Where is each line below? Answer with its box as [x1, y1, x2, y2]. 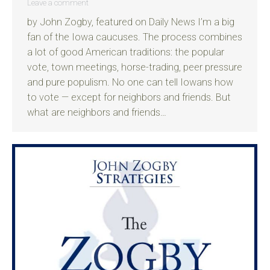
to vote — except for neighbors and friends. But [27, 92, 231, 103]
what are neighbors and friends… [27, 107, 166, 118]
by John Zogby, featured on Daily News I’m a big [27, 16, 234, 28]
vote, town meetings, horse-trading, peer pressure [27, 61, 242, 73]
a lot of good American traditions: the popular [27, 46, 224, 58]
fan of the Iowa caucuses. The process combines [27, 31, 242, 43]
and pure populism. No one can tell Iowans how [27, 77, 233, 88]
